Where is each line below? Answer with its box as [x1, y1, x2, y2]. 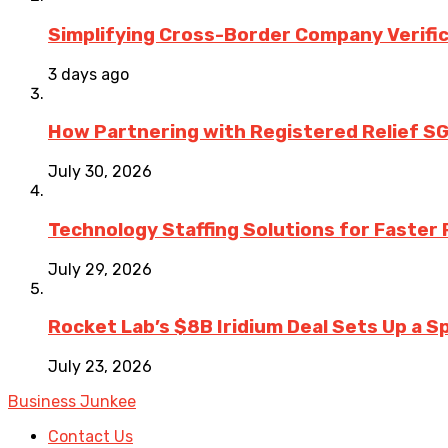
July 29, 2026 [48, 259, 152, 279]
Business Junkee [8, 392, 136, 412]
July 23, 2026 [48, 357, 152, 377]
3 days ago [48, 64, 129, 84]
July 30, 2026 [48, 162, 152, 182]
